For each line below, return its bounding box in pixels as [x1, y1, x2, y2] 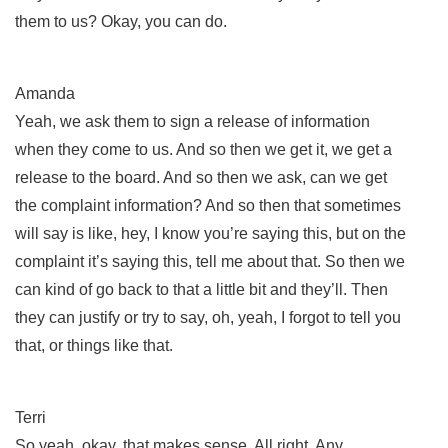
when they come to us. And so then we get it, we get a [15, 140, 392, 158]
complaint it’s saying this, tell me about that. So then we [15, 252, 405, 270]
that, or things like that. [15, 336, 177, 354]
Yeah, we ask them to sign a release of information [15, 112, 370, 130]
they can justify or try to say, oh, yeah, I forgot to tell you [15, 308, 401, 326]
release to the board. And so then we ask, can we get [15, 168, 387, 186]
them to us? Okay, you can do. [15, 12, 231, 30]
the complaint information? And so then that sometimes [15, 196, 401, 214]
